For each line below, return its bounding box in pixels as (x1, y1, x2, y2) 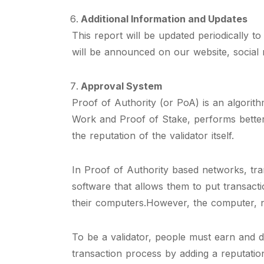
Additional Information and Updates (81, 13, 247, 25)
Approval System (81, 80, 162, 92)
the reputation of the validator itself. (72, 130, 234, 141)
